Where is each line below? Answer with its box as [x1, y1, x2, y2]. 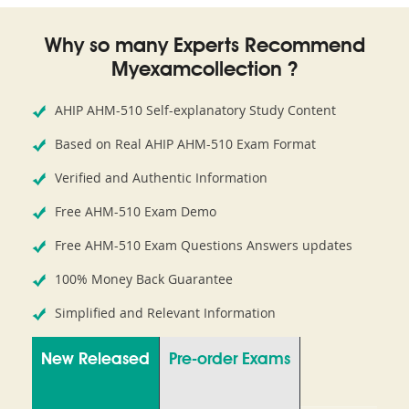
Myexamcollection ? [111, 60, 298, 81]
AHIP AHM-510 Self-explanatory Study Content [55, 101, 336, 120]
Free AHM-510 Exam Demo [55, 203, 216, 221]
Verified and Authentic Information [55, 169, 267, 187]
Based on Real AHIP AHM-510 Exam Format [55, 135, 316, 153]
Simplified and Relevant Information [55, 304, 276, 322]
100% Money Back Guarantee [55, 270, 233, 288]
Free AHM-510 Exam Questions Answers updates [55, 236, 352, 255]
